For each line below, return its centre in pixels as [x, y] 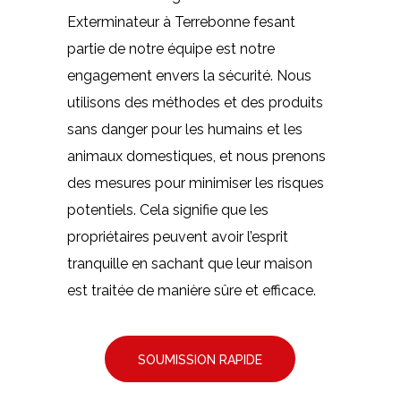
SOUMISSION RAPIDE [200, 359]
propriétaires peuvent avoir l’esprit [177, 236]
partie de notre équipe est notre [171, 48]
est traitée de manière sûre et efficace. [191, 290]
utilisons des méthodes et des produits [195, 102]
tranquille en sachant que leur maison [189, 263]
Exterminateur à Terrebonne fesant [181, 21]
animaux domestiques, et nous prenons [196, 156]
